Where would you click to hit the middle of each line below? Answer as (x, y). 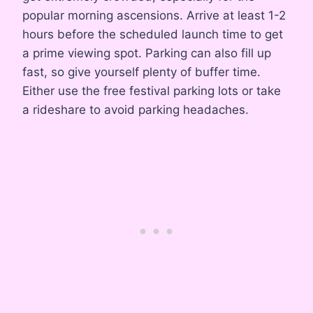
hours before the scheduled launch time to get (153, 34)
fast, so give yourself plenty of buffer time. (141, 72)
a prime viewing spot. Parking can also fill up (147, 53)
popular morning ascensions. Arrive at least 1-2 (154, 15)
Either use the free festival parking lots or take (152, 90)
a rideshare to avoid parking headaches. (136, 109)
